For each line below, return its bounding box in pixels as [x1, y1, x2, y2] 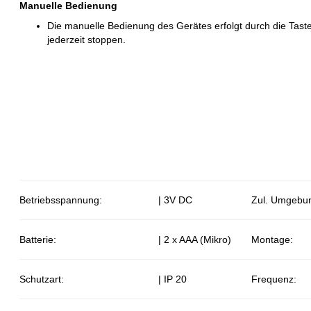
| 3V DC [158, 194, 193, 205]
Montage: [251, 234, 294, 245]
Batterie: [19, 234, 57, 245]
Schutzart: [19, 274, 65, 285]
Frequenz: [251, 274, 297, 285]
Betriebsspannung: [19, 194, 103, 205]
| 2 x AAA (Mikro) [158, 234, 232, 245]
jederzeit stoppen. [47, 34, 126, 45]
